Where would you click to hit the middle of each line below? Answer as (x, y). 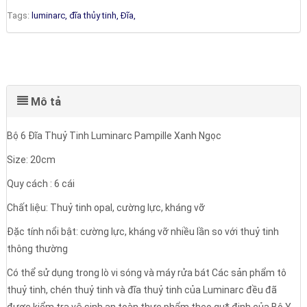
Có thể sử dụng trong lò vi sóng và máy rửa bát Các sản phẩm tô (146, 273)
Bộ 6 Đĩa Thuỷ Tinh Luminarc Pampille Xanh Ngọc (114, 136)
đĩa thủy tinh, (95, 16)
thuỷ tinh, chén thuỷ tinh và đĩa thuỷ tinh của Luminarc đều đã (142, 290)
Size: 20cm (31, 160)
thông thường (37, 249)
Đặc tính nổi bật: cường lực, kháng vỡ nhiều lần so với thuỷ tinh (143, 232)
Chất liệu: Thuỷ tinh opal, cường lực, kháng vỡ (106, 208)
